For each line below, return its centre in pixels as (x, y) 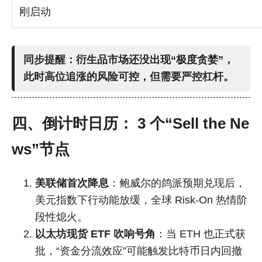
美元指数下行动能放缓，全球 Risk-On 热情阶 (141, 200)
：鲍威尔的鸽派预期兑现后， (177, 183)
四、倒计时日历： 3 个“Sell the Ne (130, 124)
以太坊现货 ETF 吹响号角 (95, 234)
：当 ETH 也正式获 (201, 234)
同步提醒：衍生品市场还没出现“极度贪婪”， (129, 60)
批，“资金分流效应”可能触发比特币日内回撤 (139, 251)
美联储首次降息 (72, 183)
